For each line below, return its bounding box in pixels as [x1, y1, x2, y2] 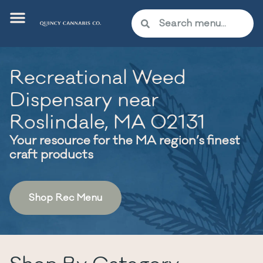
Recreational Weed [9, 65, 186, 90]
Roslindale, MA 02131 [9, 110, 205, 135]
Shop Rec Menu [29, 191, 102, 204]
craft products [9, 147, 93, 163]
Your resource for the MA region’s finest [9, 133, 240, 149]
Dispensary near [9, 87, 159, 113]
